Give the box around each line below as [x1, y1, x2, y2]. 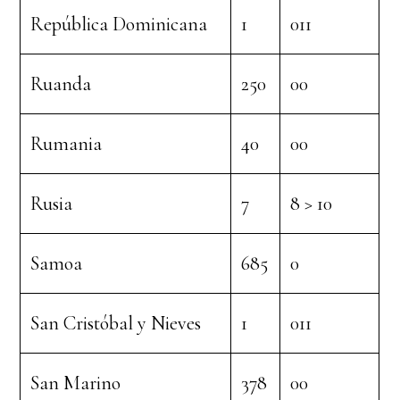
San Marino [30, 371, 121, 395]
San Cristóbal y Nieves [30, 312, 202, 335]
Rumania [30, 132, 103, 155]
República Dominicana [30, 12, 208, 36]
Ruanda [30, 72, 92, 96]
